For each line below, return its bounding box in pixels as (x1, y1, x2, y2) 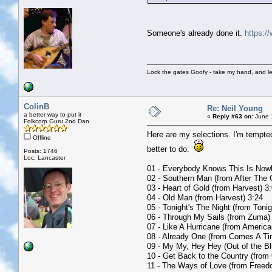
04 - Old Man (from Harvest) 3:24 (147, 192, 263, 202)
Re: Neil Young (207, 103, 263, 113)
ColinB (24, 101, 49, 111)
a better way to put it (24, 110, 81, 118)
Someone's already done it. (147, 28, 245, 38)
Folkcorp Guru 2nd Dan (24, 117, 89, 124)
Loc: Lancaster (24, 154, 66, 161)
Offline (31, 134, 51, 141)
